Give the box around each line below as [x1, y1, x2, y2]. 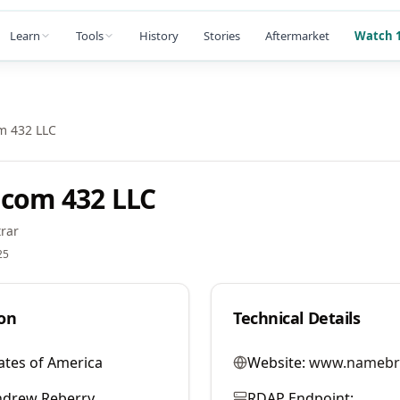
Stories [204, 27, 240, 44]
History [139, 27, 179, 44]
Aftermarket [265, 27, 329, 44]
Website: [247, 353, 305, 372]
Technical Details [233, 307, 361, 329]
